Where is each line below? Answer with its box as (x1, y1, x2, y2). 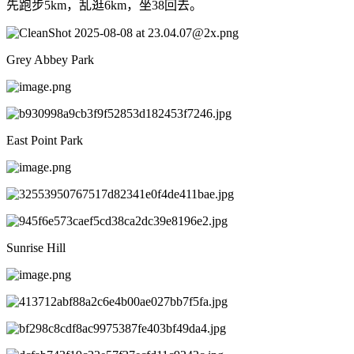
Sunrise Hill (6, 241, 66, 255)
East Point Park (6, 134, 83, 148)
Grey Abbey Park (6, 53, 94, 67)
